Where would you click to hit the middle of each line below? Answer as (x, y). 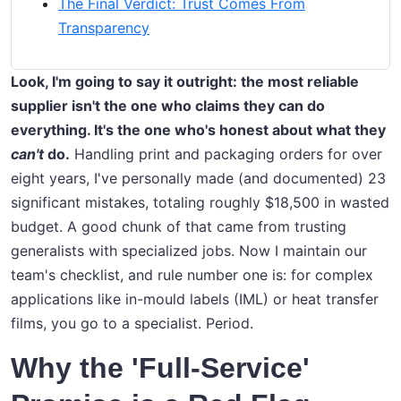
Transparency (104, 28)
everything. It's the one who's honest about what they (198, 130)
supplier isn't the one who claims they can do (168, 106)
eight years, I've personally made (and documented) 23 (198, 179)
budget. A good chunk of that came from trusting (179, 227)
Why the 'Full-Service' (160, 368)
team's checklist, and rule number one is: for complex (192, 275)
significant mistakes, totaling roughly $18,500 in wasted (200, 203)
